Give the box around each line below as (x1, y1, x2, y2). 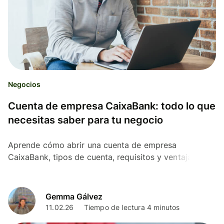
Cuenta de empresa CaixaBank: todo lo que (8, 100, 215, 112)
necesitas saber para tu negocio (8, 114, 163, 126)
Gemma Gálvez (45, 191, 102, 201)
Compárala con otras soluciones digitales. (8, 164, 169, 174)
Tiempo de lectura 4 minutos (83, 202, 180, 211)
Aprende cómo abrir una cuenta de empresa (8, 140, 177, 150)
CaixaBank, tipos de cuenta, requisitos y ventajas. (8, 152, 198, 162)
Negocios (8, 80, 40, 89)
